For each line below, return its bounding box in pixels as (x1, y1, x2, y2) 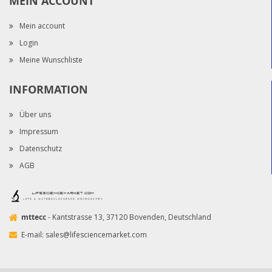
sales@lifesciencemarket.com (46, 229, 147, 240)
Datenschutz (19, 143, 62, 154)
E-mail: (21, 229, 46, 240)
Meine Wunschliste (19, 54, 83, 65)
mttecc (21, 211, 46, 222)
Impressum (19, 126, 58, 137)
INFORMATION (9, 81, 88, 97)
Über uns (19, 109, 51, 120)
